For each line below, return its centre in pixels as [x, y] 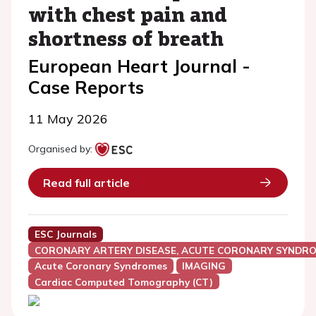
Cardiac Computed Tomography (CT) [123, 282]
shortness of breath [126, 38]
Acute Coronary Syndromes [101, 266]
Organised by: [60, 149]
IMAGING [204, 266]
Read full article [86, 183]
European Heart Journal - [139, 66]
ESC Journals [65, 234]
